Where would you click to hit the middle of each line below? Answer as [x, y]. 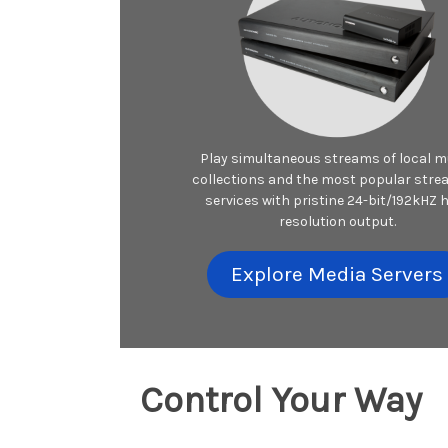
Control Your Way [281, 400]
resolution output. [337, 222]
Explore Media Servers [337, 274]
